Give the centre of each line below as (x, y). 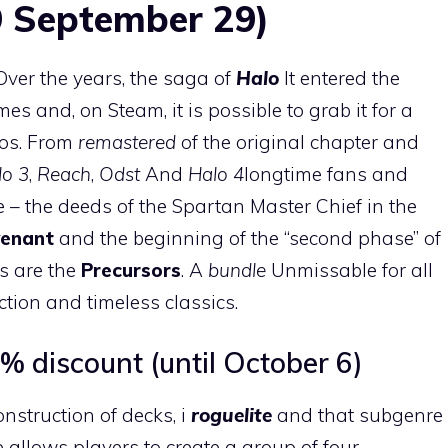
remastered (129, 141)
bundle (237, 269)
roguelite (234, 415)
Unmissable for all (349, 269)
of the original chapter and (300, 141)
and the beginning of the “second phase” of (250, 237)
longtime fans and (326, 173)
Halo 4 (216, 173)
